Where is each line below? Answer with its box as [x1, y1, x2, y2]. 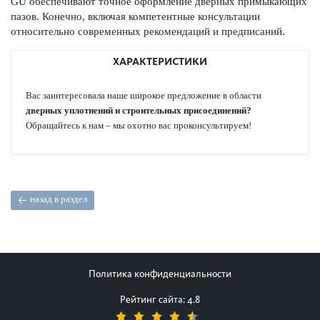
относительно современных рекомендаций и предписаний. [11, 26, 285, 37]
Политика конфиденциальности [89, 268, 231, 280]
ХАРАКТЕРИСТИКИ [113, 55, 207, 68]
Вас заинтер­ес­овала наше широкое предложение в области [26, 90, 261, 101]
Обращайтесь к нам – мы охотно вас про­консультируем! [26, 120, 251, 131]
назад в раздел [30, 194, 87, 204]
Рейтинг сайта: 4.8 [120, 294, 200, 306]
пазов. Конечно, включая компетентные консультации [11, 11, 260, 22]
